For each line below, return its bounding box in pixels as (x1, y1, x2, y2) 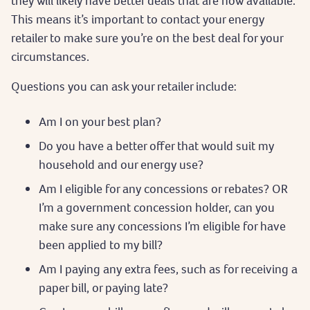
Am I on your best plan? (39, 113, 161, 129)
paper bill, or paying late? (39, 279, 168, 295)
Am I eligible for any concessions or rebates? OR (39, 180, 288, 197)
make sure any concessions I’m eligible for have (39, 217, 286, 234)
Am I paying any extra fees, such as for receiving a (39, 260, 298, 277)
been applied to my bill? (39, 236, 163, 253)
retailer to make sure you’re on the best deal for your (11, 29, 283, 46)
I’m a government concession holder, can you (39, 199, 275, 215)
